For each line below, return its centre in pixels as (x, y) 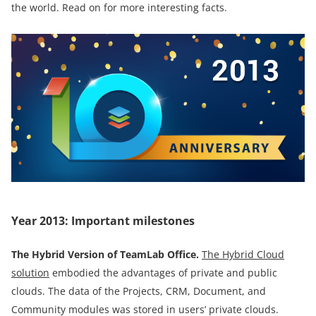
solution (30, 272)
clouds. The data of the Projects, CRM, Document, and (139, 291)
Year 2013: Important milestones (103, 220)
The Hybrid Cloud (243, 254)
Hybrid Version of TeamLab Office (114, 254)
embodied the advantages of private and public (163, 272)
